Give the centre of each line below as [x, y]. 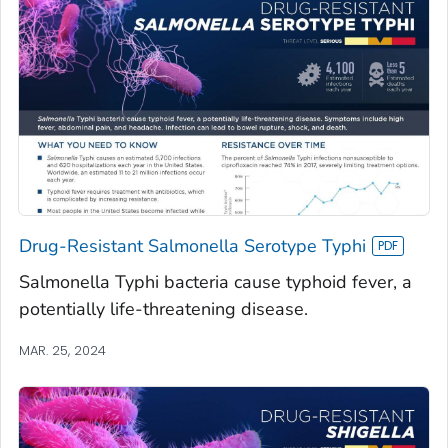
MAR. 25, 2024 [62, 350]
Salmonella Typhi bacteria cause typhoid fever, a [215, 281]
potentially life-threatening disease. [163, 308]
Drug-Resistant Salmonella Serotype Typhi [192, 245]
